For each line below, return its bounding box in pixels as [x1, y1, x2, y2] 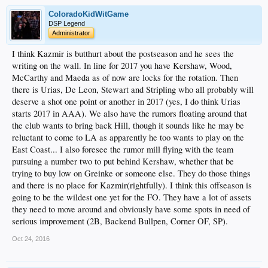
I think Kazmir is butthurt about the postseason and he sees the [12, 48, 234, 60]
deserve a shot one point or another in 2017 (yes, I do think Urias [12, 96, 240, 108]
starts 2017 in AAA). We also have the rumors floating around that [12, 108, 247, 120]
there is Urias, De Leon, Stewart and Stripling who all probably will [12, 84, 254, 96]
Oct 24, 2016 [12, 235, 50, 243]
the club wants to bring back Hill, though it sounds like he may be [12, 120, 244, 132]
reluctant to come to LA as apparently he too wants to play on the [12, 132, 244, 144]
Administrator [52, 29, 90, 37]
